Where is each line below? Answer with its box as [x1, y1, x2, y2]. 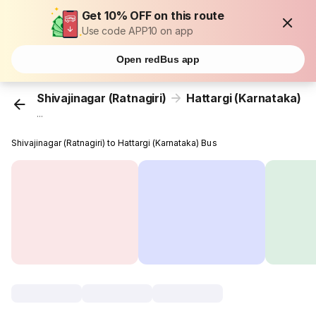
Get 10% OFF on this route [81, 8, 225, 23]
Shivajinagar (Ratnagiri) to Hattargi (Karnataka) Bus [11, 138, 217, 149]
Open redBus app [116, 54, 200, 65]
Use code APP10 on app [81, 25, 193, 37]
